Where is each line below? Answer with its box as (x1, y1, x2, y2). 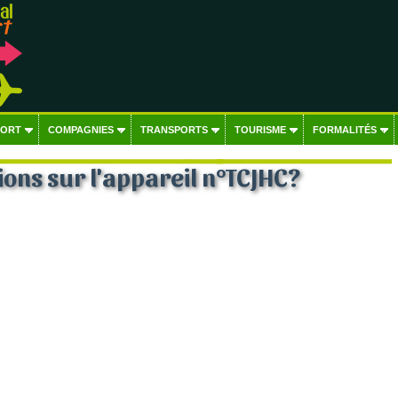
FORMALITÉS (312, 124, 377, 135)
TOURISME (234, 124, 286, 135)
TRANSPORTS (139, 124, 208, 135)
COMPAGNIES (47, 124, 114, 135)
